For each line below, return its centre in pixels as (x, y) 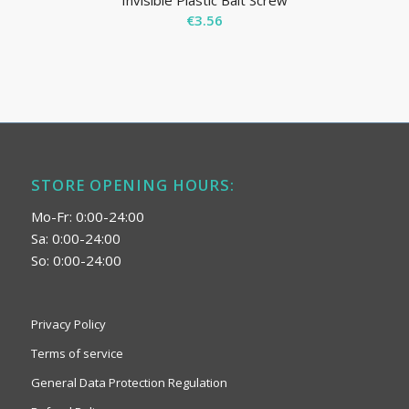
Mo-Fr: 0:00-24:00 (87, 216)
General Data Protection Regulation (129, 382)
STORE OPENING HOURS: (132, 185)
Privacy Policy (68, 324)
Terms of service (77, 353)
